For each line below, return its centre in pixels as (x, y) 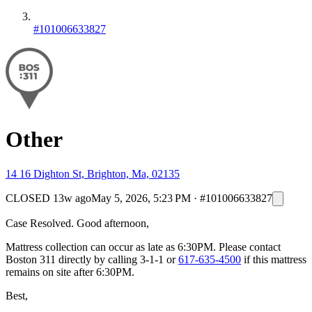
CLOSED (28, 198)
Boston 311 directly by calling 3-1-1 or (92, 259)
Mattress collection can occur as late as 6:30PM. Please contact (143, 247)
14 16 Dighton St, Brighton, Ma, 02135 (93, 173)
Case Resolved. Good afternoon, (77, 223)
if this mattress (274, 259)
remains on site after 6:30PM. (70, 272)
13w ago (72, 198)
